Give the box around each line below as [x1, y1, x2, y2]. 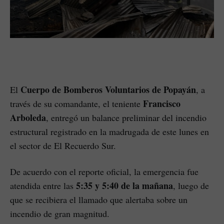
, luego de [173, 179, 209, 192]
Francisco [143, 97, 180, 110]
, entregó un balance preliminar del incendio [46, 111, 206, 124]
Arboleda [10, 111, 46, 124]
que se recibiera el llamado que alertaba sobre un [10, 193, 187, 206]
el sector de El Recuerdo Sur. [10, 139, 116, 152]
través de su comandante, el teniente [10, 97, 143, 110]
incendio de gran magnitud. [10, 207, 109, 220]
